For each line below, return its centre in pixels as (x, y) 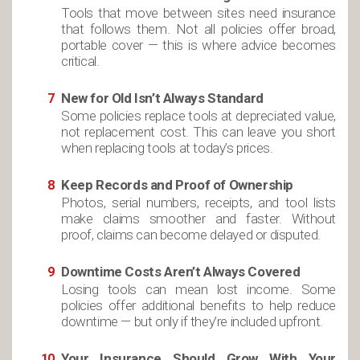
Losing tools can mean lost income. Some (198, 289)
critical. (80, 61)
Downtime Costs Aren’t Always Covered (181, 272)
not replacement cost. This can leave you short (198, 132)
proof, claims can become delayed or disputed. (191, 235)
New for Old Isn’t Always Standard (162, 98)
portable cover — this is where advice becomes (198, 45)
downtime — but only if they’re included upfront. (192, 321)
